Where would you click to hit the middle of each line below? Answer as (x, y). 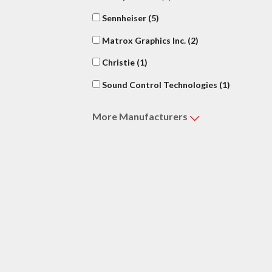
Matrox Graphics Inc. (144, 40)
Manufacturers (154, 117)
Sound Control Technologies (160, 85)
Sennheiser (124, 18)
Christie (118, 63)
